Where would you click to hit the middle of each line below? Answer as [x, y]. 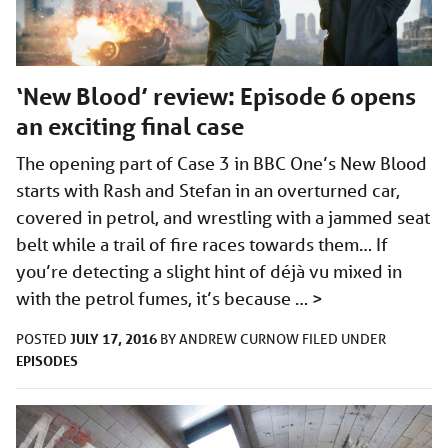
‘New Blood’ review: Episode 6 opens [216, 96]
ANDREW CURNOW [240, 338]
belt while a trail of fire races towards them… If [202, 243]
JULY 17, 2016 [113, 338]
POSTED [43, 338]
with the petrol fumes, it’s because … [164, 297]
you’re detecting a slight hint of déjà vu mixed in [209, 270]
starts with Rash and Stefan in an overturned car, [208, 189]
